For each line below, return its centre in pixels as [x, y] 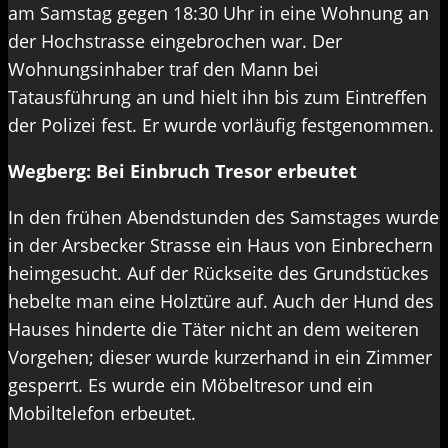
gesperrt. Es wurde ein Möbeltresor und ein [190, 385]
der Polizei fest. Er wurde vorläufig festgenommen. [221, 125]
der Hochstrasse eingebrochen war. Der [175, 41]
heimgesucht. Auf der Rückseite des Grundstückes [218, 273]
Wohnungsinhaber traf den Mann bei [163, 69]
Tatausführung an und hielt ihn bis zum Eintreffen [217, 97]
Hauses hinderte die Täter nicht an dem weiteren [213, 329]
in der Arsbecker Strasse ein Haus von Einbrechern [220, 245]
